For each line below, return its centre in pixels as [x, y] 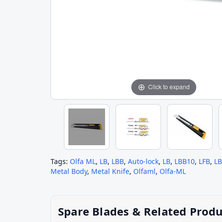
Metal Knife [110, 171]
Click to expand [169, 87]
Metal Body [69, 171]
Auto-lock [143, 161]
